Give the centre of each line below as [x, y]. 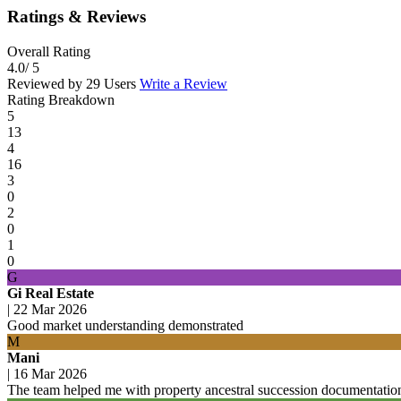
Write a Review [183, 83]
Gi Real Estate [51, 293]
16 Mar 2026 [50, 373]
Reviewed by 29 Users [73, 83]
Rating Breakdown [61, 99]
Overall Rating [49, 51]
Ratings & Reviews [77, 17]
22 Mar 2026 [50, 309]
